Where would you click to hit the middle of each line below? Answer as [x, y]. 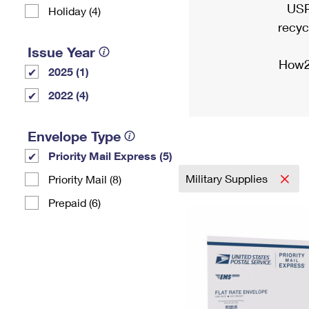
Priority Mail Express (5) [110, 156]
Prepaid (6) [74, 202]
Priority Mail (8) [85, 179]
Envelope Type [74, 136]
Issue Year [61, 52]
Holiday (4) [74, 11]
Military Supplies [228, 178]
